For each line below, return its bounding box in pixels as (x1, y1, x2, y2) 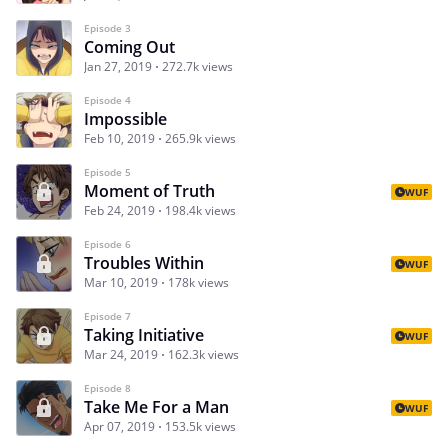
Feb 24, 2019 (84, 201, 155, 219)
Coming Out (84, 35, 175, 58)
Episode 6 (84, 236, 131, 251)
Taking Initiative (84, 323, 204, 346)
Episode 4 (84, 92, 131, 107)
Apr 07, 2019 (84, 417, 155, 435)
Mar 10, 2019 (84, 273, 158, 291)
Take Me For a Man (84, 395, 229, 418)
